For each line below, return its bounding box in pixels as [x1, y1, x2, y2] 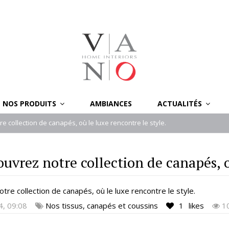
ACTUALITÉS [157, 98, 204, 108]
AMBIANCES [90, 98, 132, 108]
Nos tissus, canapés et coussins [45, 200, 158, 211]
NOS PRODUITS [3, 98, 58, 108]
